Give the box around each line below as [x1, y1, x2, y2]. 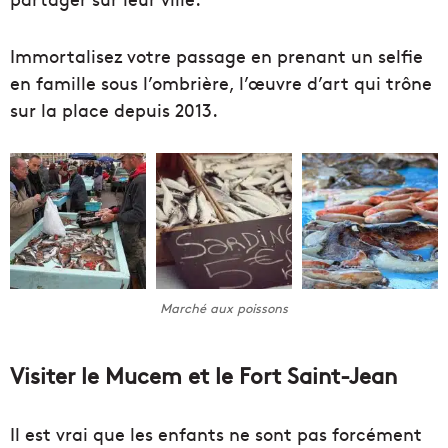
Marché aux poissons [159, 298, 288, 317]
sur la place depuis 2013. [10, 96, 218, 122]
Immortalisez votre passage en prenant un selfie [10, 42, 423, 68]
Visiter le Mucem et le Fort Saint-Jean [10, 360, 397, 391]
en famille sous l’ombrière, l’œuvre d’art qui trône [10, 69, 432, 95]
